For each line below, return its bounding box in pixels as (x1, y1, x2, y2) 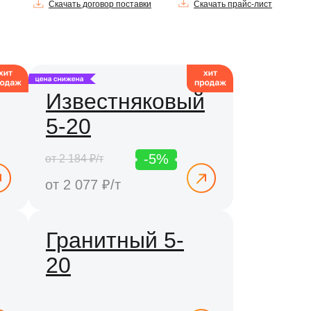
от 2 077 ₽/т (45, 177, 121, 192)
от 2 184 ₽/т (45, 153, 103, 165)
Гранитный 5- (46, 228, 184, 253)
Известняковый (46, 89, 205, 114)
